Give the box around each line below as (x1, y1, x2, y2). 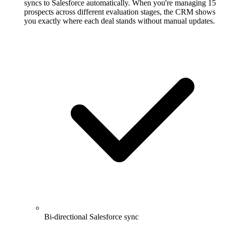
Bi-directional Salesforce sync (44, 212, 139, 221)
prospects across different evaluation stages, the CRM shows (24, 8, 215, 17)
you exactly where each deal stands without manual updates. (24, 17, 215, 26)
